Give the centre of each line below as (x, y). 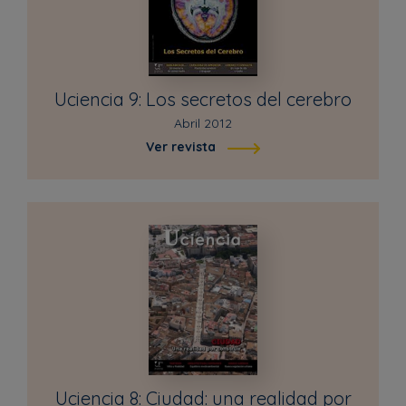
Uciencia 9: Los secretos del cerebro (203, 99)
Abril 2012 (203, 123)
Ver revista (180, 146)
